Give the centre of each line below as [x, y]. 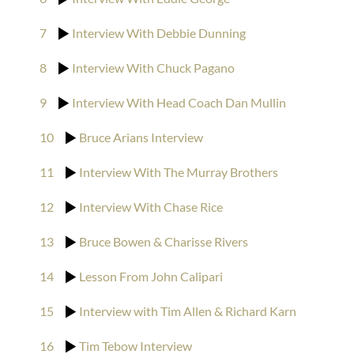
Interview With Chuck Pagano [154, 68]
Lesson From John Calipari [151, 276]
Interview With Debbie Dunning [159, 33]
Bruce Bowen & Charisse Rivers [164, 241]
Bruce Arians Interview [141, 137]
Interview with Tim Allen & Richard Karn [188, 311]
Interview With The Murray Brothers [179, 172]
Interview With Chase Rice [151, 207]
